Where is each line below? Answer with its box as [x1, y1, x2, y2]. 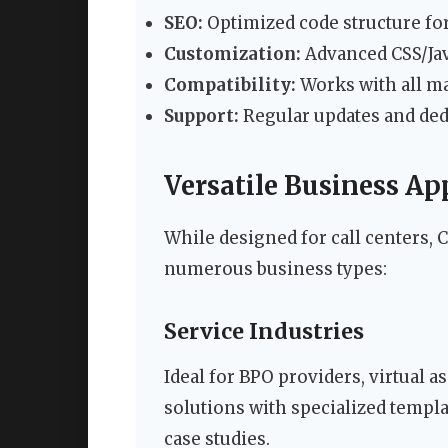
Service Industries [164, 317, 364, 345]
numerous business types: [164, 258, 387, 281]
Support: [164, 104, 239, 127]
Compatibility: [164, 73, 296, 96]
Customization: [164, 42, 301, 65]
